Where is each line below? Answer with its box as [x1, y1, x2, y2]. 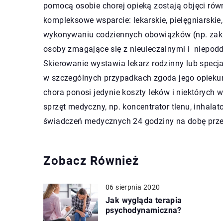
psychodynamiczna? [106, 205, 182, 215]
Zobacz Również [43, 153, 139, 168]
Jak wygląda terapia [106, 195, 182, 205]
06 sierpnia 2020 [106, 183, 160, 191]
